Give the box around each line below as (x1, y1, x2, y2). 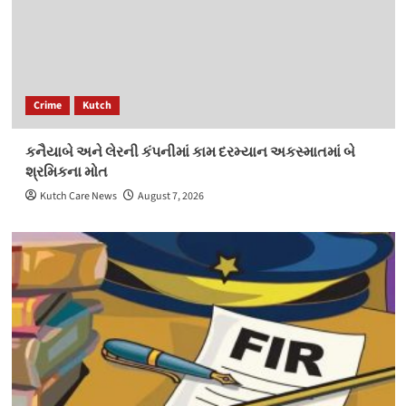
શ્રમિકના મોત (24, 162, 108, 182)
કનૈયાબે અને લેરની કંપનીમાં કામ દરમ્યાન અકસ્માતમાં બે (24, 142, 355, 162)
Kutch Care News (39, 188, 117, 204)
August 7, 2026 (137, 188, 204, 204)
